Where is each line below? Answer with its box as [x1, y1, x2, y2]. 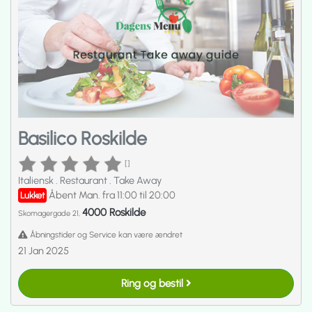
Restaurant [60, 173, 109, 187]
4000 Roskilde [82, 206, 146, 219]
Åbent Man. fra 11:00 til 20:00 [49, 188, 175, 201]
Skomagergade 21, [18, 209, 82, 219]
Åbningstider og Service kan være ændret [28, 229, 182, 240]
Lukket [20, 189, 45, 201]
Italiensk [18, 173, 56, 187]
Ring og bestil [120, 276, 186, 290]
